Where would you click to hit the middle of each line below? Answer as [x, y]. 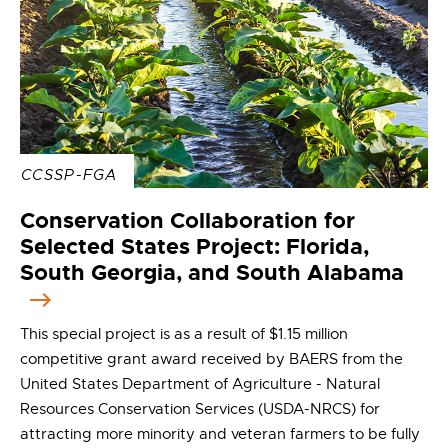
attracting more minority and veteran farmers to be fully [220, 434]
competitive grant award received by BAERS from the [211, 359]
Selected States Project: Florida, [194, 247]
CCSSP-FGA [69, 175]
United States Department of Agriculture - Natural [200, 384]
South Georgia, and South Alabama [212, 273]
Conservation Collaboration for [187, 221]
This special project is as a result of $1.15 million [184, 334]
